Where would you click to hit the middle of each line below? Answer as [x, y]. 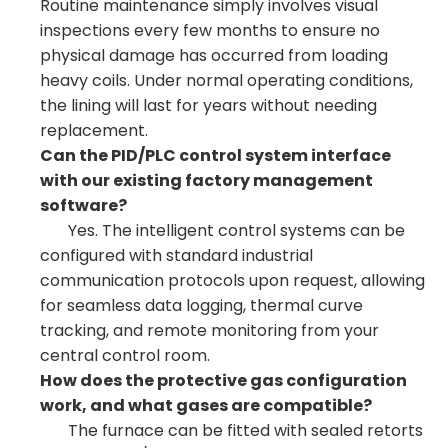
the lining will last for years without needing [208, 105]
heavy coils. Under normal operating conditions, [226, 80]
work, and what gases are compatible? [206, 405]
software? [83, 205]
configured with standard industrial [176, 255]
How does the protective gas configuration [223, 380]
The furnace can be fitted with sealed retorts [231, 430]
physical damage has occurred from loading [214, 55]
